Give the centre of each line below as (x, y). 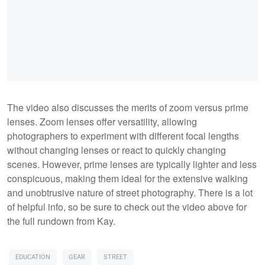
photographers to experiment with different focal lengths (123, 135)
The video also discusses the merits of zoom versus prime (128, 107)
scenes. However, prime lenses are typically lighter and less (132, 164)
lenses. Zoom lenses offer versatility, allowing (102, 121)
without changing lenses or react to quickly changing (117, 150)
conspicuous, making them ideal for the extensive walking (127, 178)
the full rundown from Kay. (62, 221)
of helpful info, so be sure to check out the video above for (127, 206)
